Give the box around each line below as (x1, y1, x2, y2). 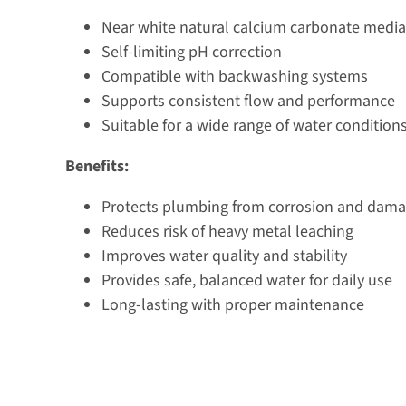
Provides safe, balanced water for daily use (101, 268, 392, 292)
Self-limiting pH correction (101, 40, 282, 63)
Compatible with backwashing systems (101, 64, 368, 88)
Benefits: (64, 154, 129, 178)
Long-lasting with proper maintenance (101, 293, 364, 316)
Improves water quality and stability (101, 244, 347, 267)
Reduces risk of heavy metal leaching (101, 219, 353, 243)
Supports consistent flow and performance (101, 89, 395, 112)
